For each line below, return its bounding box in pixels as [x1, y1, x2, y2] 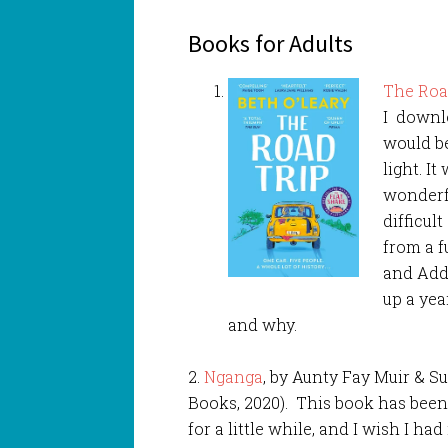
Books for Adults [188, 27, 354, 59]
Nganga [204, 365, 264, 387]
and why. [228, 313, 298, 335]
